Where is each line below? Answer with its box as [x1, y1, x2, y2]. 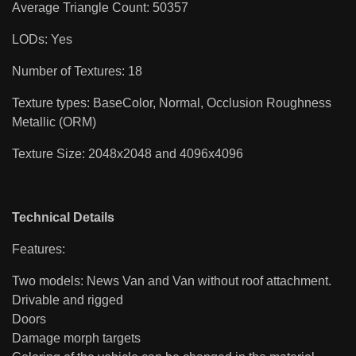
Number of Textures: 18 [12, 64, 142, 78]
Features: [12, 242, 65, 256]
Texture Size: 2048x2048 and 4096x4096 [12, 146, 243, 161]
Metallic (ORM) [12, 114, 96, 129]
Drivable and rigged [12, 292, 123, 307]
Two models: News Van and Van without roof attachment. [12, 273, 331, 288]
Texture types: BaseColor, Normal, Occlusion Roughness [12, 95, 331, 110]
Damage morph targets [12, 331, 141, 345]
